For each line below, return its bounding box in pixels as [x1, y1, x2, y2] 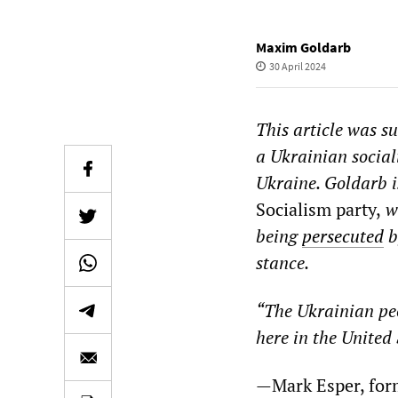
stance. [256, 251, 309, 275]
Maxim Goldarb [256, 38, 351, 56]
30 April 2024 [268, 60, 326, 73]
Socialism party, [256, 197, 381, 221]
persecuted [302, 224, 384, 248]
